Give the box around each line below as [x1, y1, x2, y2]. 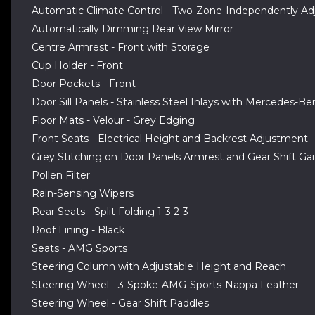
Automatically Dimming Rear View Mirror [32, 22, 233, 35]
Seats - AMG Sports [32, 242, 127, 255]
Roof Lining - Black [32, 224, 124, 236]
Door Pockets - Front [32, 77, 136, 90]
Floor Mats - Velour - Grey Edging [32, 114, 195, 127]
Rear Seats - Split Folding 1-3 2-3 [32, 205, 188, 218]
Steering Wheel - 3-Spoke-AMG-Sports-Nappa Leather [32, 278, 299, 291]
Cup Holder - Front [32, 59, 123, 72]
